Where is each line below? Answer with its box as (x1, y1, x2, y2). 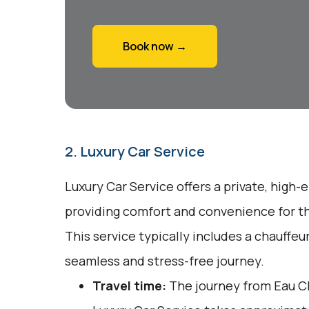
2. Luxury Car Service (64, 142, 205, 161)
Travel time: (92, 277, 166, 294)
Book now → (122, 39, 187, 54)
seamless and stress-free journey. (64, 252, 264, 269)
